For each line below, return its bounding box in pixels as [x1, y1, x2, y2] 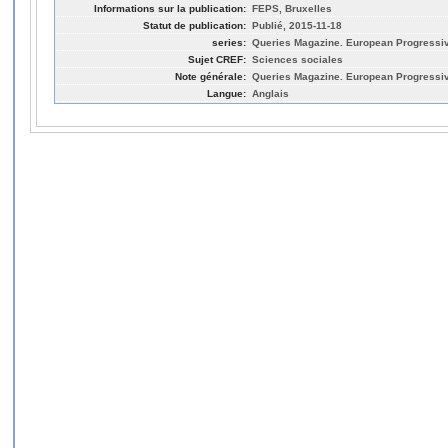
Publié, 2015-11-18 [252, 19, 342, 31]
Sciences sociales [252, 53, 343, 65]
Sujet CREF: [188, 53, 246, 65]
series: [212, 36, 246, 48]
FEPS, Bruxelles [252, 2, 332, 14]
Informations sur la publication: [94, 2, 246, 14]
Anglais [252, 87, 289, 99]
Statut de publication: [143, 19, 246, 31]
